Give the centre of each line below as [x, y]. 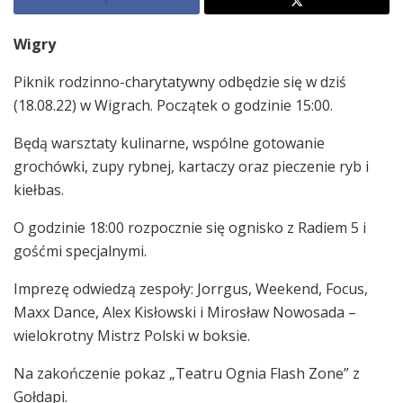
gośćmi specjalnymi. [80, 251]
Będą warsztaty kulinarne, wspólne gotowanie [169, 143]
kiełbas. [39, 189]
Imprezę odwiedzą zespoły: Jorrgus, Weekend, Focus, [191, 288]
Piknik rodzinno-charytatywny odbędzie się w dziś [180, 81]
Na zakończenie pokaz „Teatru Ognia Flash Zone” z [187, 373]
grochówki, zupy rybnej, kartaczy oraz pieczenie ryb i [191, 166]
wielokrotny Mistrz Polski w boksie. [132, 335]
